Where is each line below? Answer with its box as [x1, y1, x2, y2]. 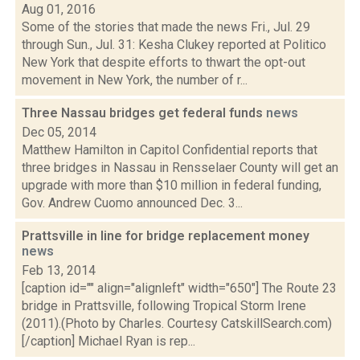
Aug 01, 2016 [22, 2, 96, 17]
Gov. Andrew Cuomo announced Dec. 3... [22, 195, 243, 211]
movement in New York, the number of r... [22, 72, 247, 88]
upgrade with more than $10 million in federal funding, [22, 178, 321, 193]
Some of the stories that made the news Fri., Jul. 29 [22, 19, 310, 35]
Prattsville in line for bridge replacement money [22, 228, 309, 243]
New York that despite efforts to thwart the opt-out [22, 55, 305, 70]
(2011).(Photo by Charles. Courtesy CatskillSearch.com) [22, 316, 332, 331]
